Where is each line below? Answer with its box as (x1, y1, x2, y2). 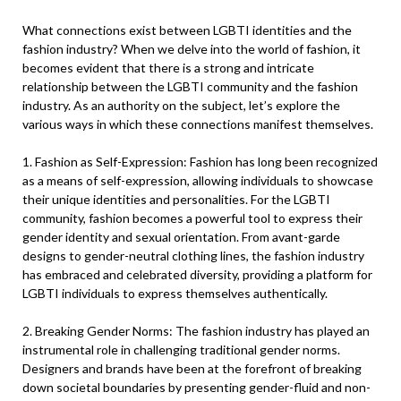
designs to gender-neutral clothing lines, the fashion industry (22, 248, 364, 263)
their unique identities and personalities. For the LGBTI (22, 192, 330, 207)
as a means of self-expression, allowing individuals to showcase (22, 173, 373, 188)
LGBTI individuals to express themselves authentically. (22, 286, 328, 301)
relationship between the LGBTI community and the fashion (22, 79, 358, 94)
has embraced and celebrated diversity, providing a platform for (22, 267, 372, 282)
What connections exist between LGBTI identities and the (22, 22, 352, 38)
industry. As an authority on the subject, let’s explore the (22, 98, 340, 113)
